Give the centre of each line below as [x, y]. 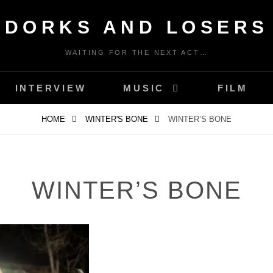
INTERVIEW [51, 88]
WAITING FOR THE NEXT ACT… [136, 52]
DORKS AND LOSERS [136, 27]
